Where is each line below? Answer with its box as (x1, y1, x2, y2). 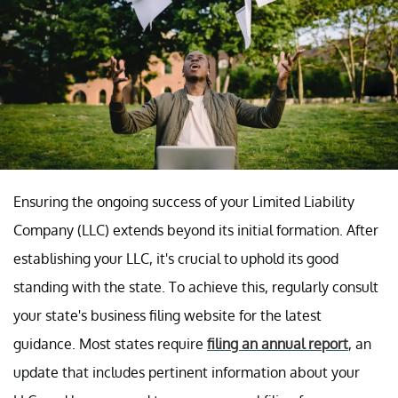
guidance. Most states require (13, 334, 207, 353)
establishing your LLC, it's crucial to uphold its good (13, 249, 338, 267)
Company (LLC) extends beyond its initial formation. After (13, 220, 378, 239)
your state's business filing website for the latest (13, 306, 322, 324)
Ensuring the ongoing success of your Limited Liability (13, 192, 354, 211)
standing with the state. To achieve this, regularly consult (13, 277, 378, 296)
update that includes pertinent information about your (13, 362, 360, 381)
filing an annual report (207, 334, 348, 353)
